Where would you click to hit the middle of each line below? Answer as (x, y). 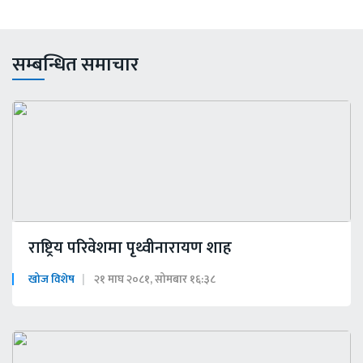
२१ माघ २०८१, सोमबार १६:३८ (155, 280)
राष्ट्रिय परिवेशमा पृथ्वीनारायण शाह (130, 248)
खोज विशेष (51, 280)
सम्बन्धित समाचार (75, 65)
